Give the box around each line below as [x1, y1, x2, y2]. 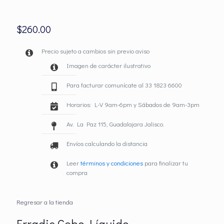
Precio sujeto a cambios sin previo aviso [41, 46, 149, 55]
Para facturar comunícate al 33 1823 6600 [66, 80, 182, 89]
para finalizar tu [143, 158, 188, 167]
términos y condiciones [79, 158, 143, 167]
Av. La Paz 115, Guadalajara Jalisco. [66, 119, 164, 128]
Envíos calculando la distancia [66, 139, 147, 147]
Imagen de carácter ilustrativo [66, 61, 150, 69]
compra [66, 168, 87, 176]
